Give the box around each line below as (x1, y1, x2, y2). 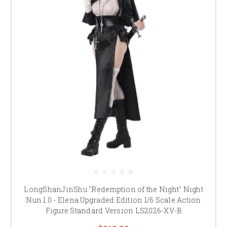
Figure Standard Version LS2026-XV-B (45, 205, 182, 215)
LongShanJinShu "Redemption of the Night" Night (24, 184, 203, 194)
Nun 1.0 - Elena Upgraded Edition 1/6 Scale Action (26, 195, 201, 205)
